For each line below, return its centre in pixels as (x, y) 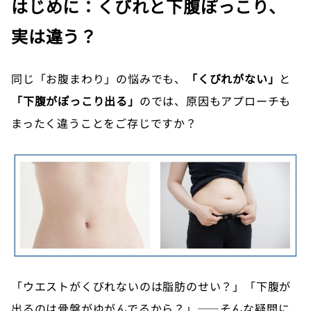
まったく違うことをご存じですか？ (104, 123)
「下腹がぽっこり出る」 (75, 101)
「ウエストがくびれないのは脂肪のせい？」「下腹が (151, 286)
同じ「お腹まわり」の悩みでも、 (99, 79)
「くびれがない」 (233, 79)
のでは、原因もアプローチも (215, 101)
